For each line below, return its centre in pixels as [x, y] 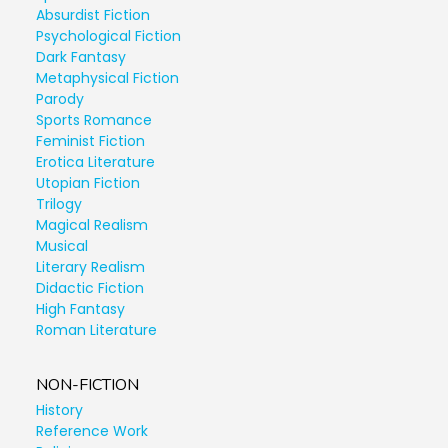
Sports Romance [94, 120]
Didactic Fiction [90, 288]
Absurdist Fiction [93, 15]
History [59, 410]
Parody [60, 99]
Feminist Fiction [90, 141]
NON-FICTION [87, 385]
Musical [62, 246]
